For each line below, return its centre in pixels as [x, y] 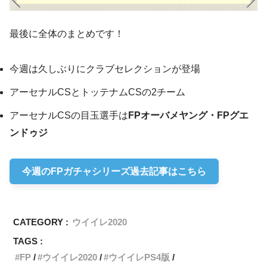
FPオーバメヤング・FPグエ [188, 116]
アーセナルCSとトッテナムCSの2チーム [97, 92]
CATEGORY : [41, 222]
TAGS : [28, 241]
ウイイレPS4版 [139, 257]
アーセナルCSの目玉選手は [69, 116]
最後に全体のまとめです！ [67, 34]
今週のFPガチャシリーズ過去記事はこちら [114, 171]
